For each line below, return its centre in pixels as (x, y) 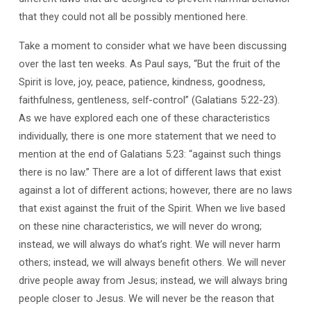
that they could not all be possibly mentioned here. (133, 16)
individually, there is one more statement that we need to (147, 136)
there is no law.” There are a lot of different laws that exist (150, 173)
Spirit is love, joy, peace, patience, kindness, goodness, (142, 82)
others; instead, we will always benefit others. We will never (152, 263)
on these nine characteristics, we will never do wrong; (140, 227)
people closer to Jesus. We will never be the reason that (146, 299)
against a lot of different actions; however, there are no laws (155, 191)
